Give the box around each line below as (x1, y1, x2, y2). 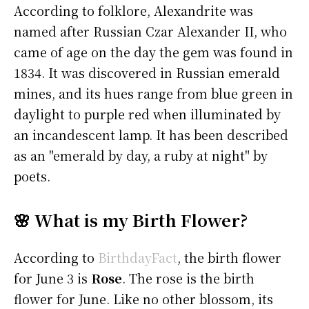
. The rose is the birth (122, 269, 255, 288)
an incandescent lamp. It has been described (14, 126, 288, 144)
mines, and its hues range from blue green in (14, 84, 293, 103)
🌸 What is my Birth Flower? (14, 208, 248, 232)
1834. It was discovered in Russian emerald (14, 63, 280, 82)
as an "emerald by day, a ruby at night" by (14, 146, 268, 165)
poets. (14, 167, 50, 186)
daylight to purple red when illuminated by (14, 105, 281, 123)
